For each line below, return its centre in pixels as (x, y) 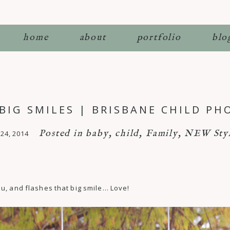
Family (162, 133)
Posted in (63, 133)
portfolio (159, 37)
